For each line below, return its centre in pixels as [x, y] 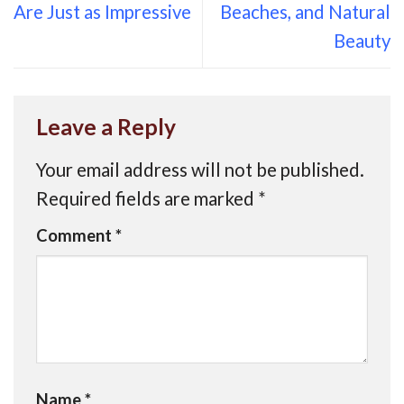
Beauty [362, 40]
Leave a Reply [108, 127]
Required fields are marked [147, 199]
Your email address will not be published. [200, 170]
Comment [76, 235]
